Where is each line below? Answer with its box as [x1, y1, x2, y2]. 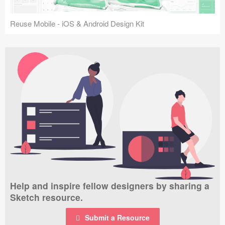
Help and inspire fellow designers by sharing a [10, 179, 209, 192]
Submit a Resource [84, 212, 150, 223]
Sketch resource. [10, 191, 83, 204]
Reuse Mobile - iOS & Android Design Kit [10, 18, 144, 29]
